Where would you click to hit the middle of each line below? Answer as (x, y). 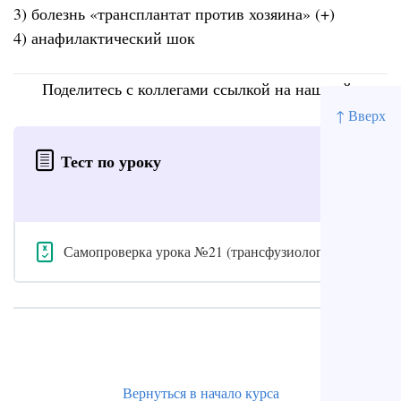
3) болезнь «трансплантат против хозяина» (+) (174, 14)
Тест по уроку (111, 162)
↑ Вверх (361, 115)
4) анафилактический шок (104, 38)
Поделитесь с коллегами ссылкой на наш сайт (200, 88)
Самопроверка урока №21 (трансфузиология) (202, 251)
